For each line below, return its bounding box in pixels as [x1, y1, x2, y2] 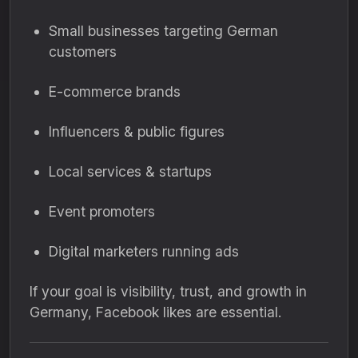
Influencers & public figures [49, 123, 225, 140]
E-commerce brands [49, 83, 181, 100]
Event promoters [49, 203, 155, 220]
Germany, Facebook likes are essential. [30, 304, 281, 320]
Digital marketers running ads [49, 243, 239, 260]
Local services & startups [49, 163, 212, 180]
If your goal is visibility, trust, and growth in [30, 283, 307, 300]
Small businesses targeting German [49, 22, 278, 39]
